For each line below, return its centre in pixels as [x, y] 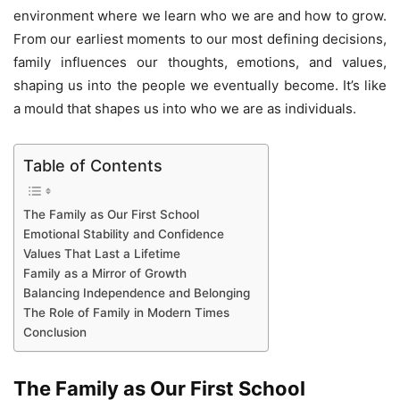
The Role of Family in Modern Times [126, 313]
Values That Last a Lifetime [102, 254]
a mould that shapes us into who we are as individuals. [185, 109]
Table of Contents [93, 166]
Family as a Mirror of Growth [105, 274]
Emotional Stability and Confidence [124, 234]
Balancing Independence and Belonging [137, 293]
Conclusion [55, 333]
